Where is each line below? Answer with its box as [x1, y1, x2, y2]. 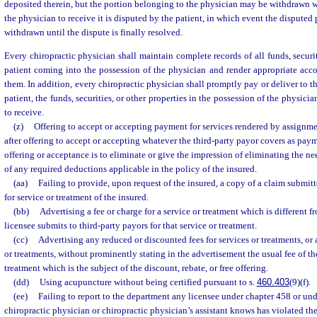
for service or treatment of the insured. [4, 192, 149, 203]
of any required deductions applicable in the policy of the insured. [4, 163, 257, 175]
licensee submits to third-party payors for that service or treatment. [4, 220, 257, 231]
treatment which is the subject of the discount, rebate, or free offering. [4, 263, 268, 274]
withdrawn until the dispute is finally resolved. [4, 27, 183, 38]
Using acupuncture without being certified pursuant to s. [39, 277, 257, 288]
